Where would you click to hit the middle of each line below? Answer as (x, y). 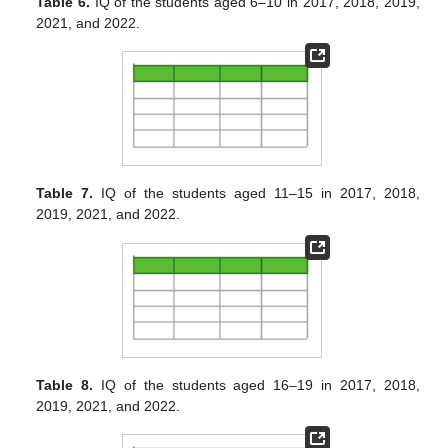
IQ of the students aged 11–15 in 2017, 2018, (256, 193)
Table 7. (65, 193)
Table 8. (65, 385)
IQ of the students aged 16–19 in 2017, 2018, (256, 385)
